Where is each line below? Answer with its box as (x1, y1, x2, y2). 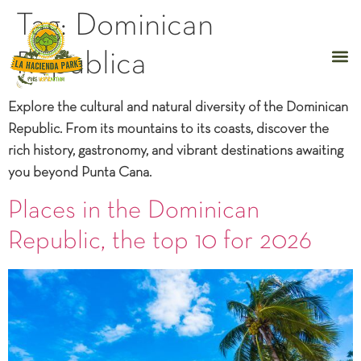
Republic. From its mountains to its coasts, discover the (8, 122, 329, 136)
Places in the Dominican (8, 197, 259, 224)
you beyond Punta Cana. (8, 165, 151, 180)
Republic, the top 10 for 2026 (8, 228, 312, 255)
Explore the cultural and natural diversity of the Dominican (8, 100, 348, 114)
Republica (16, 48, 147, 81)
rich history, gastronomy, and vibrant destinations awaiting (8, 143, 343, 158)
